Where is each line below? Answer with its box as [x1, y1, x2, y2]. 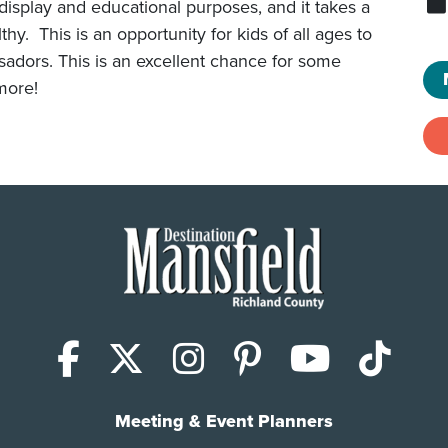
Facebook [78, 331, 238, 383]
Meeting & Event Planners [114, 408, 333, 435]
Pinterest [259, 331, 400, 383]
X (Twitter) [143, 331, 301, 383]
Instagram [204, 331, 362, 383]
